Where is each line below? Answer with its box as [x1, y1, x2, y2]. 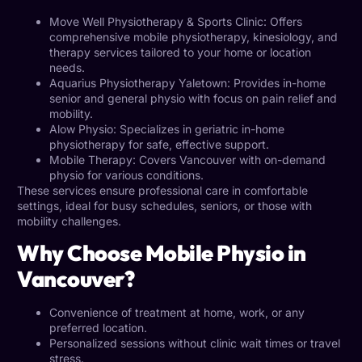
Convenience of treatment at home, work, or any [49, 305, 305, 320]
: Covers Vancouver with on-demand [133, 152, 326, 166]
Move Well [49, 14, 107, 28]
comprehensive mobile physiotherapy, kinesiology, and [49, 29, 338, 44]
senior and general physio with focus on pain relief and [49, 90, 337, 105]
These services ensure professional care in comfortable [17, 183, 308, 197]
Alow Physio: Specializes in [49, 121, 195, 136]
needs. [49, 60, 85, 74]
